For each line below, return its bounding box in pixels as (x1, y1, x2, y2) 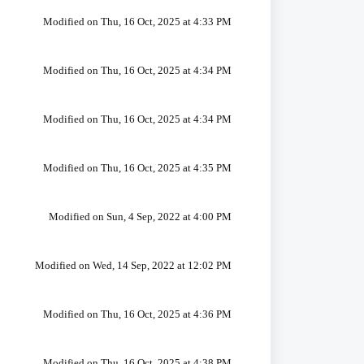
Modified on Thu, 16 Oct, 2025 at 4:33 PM (42, 15, 232, 28)
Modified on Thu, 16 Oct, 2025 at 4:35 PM (42, 162, 232, 174)
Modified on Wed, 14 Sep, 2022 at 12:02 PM (34, 259, 232, 271)
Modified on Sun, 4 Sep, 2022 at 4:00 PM (48, 210, 232, 223)
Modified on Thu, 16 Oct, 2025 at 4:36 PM (42, 308, 232, 320)
